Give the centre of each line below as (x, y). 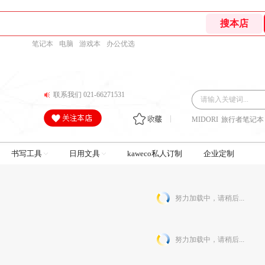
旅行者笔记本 (243, 119)
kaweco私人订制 (155, 153)
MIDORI (205, 119)
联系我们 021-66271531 (89, 95)
